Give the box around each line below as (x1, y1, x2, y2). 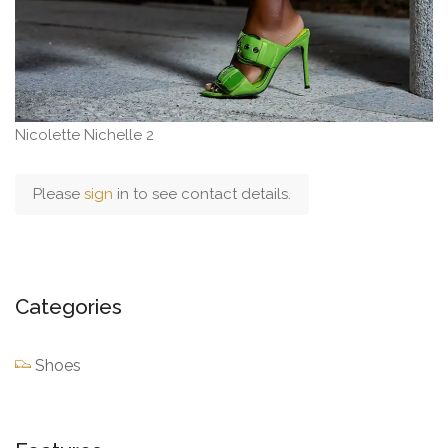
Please (33, 184, 84, 203)
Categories (15, 293, 122, 319)
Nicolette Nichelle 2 (15, 125, 154, 144)
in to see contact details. (117, 184, 291, 203)
